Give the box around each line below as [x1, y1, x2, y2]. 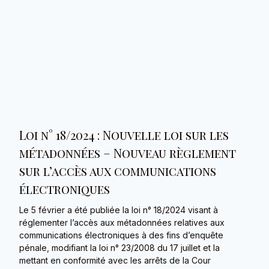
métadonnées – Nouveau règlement [19, 145, 237, 162]
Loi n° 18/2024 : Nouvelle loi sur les [19, 127, 229, 144]
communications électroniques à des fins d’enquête [19, 230, 224, 241]
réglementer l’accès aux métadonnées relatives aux [19, 217, 225, 228]
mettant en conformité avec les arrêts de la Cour [19, 255, 211, 266]
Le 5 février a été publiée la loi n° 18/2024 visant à [19, 205, 219, 216]
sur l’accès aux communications [19, 163, 217, 180]
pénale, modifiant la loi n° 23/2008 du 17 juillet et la [19, 243, 220, 253]
